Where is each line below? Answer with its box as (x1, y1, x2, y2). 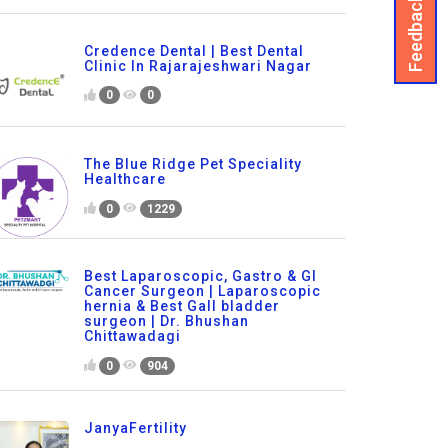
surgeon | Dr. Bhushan (83, 313, 249, 330)
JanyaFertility (83, 420, 187, 437)
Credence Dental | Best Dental (83, 42, 304, 59)
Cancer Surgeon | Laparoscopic (83, 283, 321, 300)
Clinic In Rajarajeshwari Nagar (83, 57, 312, 74)
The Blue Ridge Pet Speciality (83, 156, 302, 173)
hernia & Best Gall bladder (83, 298, 280, 315)
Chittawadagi (83, 328, 181, 345)
